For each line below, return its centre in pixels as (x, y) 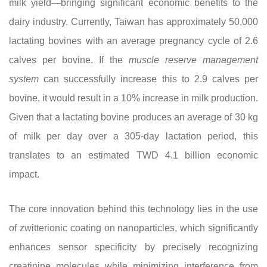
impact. (24, 174)
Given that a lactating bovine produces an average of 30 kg (133, 117)
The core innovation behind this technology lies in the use (133, 209)
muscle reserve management (193, 60)
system (24, 79)
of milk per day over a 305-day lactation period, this (133, 136)
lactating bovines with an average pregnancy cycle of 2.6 (133, 41)
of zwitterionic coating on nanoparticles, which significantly (133, 228)
